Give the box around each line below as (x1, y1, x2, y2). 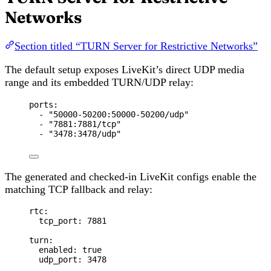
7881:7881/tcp (53, 119, 116, 129)
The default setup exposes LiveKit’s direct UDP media (5, 64, 244, 76)
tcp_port (39, 216, 77, 226)
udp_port (39, 255, 77, 265)
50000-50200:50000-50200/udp (53, 109, 184, 119)
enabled (39, 245, 73, 255)
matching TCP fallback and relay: (5, 183, 152, 195)
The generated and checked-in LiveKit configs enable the (5, 170, 256, 183)
